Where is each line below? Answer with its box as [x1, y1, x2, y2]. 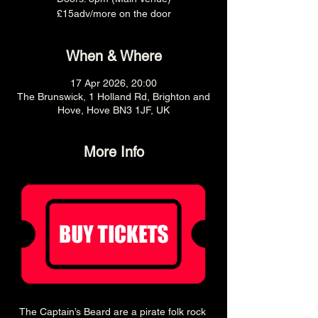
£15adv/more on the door [56, 8, 171, 19]
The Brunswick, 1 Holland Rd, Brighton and [17, 91, 210, 102]
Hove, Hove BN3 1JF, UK [57, 104, 170, 116]
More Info [83, 143, 144, 160]
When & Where [65, 48, 162, 65]
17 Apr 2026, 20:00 [70, 77, 157, 89]
